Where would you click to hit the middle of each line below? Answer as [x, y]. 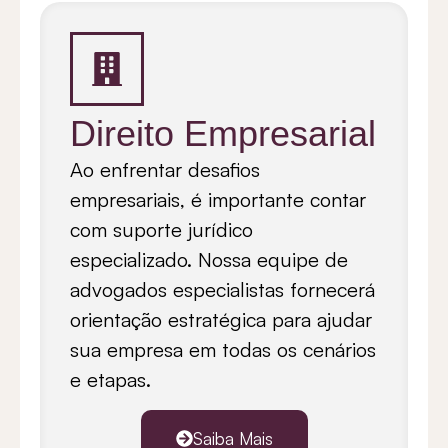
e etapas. [110, 380]
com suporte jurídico [161, 230]
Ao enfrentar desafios [165, 170]
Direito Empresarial [223, 134]
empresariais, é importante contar [218, 200]
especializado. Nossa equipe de [209, 260]
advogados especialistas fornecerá [222, 290]
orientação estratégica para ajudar [221, 320]
